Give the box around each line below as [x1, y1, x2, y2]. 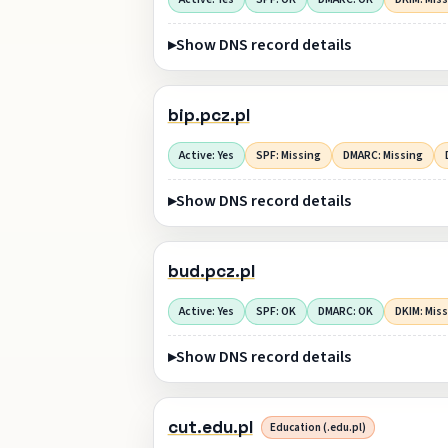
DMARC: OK [317, 302, 373, 320]
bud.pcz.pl [167, 260, 255, 283]
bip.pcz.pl [167, 104, 250, 127]
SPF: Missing [255, 146, 321, 164]
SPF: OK [255, 302, 296, 320]
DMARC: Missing [342, 146, 423, 164]
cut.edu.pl [167, 416, 253, 439]
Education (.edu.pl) [269, 420, 366, 436]
